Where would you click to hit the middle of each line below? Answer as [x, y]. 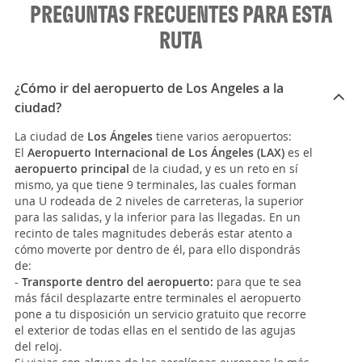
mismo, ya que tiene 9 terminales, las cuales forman [156, 184]
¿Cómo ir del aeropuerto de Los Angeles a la [149, 88]
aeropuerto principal [72, 168]
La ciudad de [51, 136]
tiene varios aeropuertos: [222, 136]
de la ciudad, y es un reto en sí [214, 168]
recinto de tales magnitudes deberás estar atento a [154, 233]
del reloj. [38, 346]
